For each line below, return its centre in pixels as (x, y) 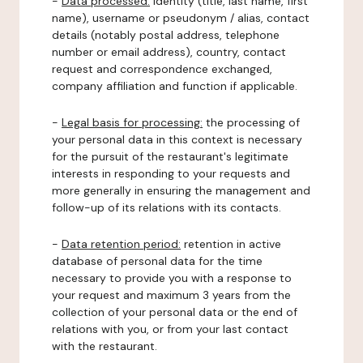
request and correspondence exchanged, (162, 69)
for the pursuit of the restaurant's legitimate (170, 156)
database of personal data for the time (157, 261)
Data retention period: (121, 244)
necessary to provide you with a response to (172, 278)
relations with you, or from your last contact (170, 329)
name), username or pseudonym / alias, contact (181, 18)
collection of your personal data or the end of (175, 312)
